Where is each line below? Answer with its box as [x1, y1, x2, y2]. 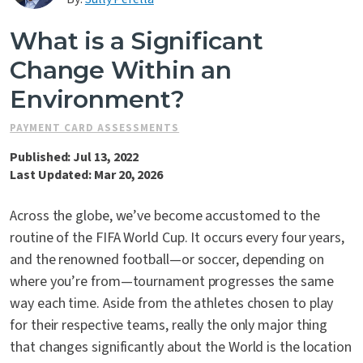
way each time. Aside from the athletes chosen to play [10, 293, 334, 314]
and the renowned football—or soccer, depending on [10, 250, 324, 271]
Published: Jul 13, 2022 [10, 148, 139, 167]
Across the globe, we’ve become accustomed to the [10, 206, 320, 227]
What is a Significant [10, 26, 263, 57]
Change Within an [10, 55, 232, 86]
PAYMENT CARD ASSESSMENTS [10, 121, 180, 136]
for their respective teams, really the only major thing [10, 315, 328, 336]
